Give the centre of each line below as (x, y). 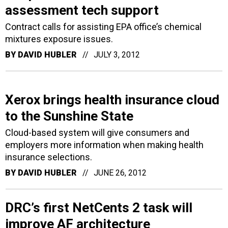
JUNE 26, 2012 (120, 173)
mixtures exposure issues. (59, 39)
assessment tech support (82, 10)
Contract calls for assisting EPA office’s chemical (103, 26)
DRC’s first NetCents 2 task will (99, 207)
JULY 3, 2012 (117, 54)
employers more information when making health (104, 145)
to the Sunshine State (69, 116)
